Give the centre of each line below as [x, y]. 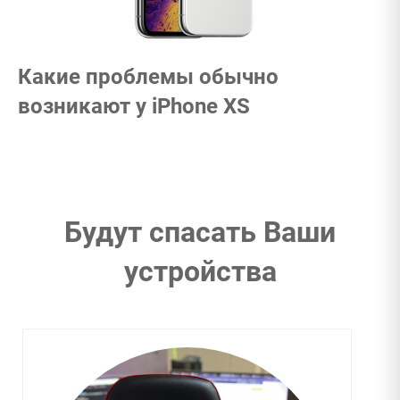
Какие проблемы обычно [148, 76]
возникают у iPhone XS [134, 106]
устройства [200, 271]
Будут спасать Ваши [200, 232]
